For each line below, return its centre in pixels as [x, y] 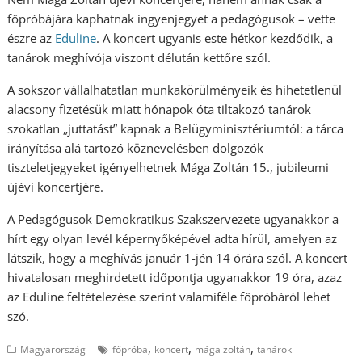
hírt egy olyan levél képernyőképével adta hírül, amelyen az [173, 239]
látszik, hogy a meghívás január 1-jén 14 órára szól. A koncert [178, 258]
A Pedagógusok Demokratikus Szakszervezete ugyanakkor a [173, 219]
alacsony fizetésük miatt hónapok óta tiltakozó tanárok [160, 109]
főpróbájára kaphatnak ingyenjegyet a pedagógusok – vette [172, 19]
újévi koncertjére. [56, 187]
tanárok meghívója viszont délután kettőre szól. [139, 58]
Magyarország [53, 350]
